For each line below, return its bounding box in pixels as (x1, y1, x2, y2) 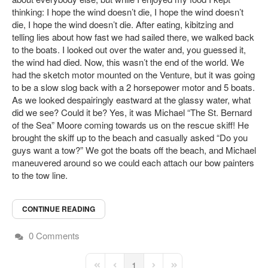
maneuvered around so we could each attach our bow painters (12, 156, 254, 169)
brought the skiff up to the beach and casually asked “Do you (12, 131, 248, 144)
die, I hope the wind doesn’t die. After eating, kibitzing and (12, 18, 233, 31)
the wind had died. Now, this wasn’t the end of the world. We (12, 56, 244, 69)
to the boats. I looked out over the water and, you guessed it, (12, 43, 246, 56)
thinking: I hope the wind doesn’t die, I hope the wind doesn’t (12, 5, 243, 19)
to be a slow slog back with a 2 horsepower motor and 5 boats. (12, 81, 255, 94)
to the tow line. (12, 169, 68, 182)
